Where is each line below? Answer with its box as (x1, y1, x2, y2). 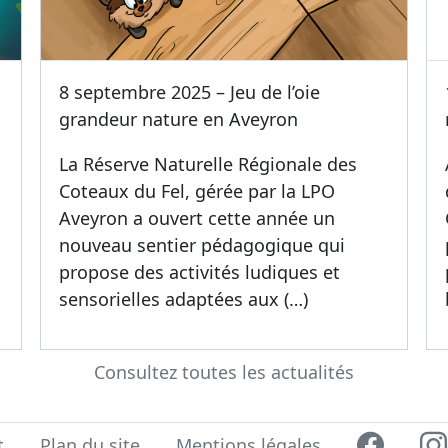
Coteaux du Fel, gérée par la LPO (59, 179, 336, 204)
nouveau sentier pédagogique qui (59, 233, 346, 258)
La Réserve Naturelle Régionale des (59, 152, 358, 177)
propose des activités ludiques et (59, 260, 341, 285)
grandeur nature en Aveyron (59, 107, 299, 132)
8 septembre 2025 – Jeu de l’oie (59, 80, 321, 105)
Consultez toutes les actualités (94, 360, 354, 385)
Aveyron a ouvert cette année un (59, 206, 336, 231)
